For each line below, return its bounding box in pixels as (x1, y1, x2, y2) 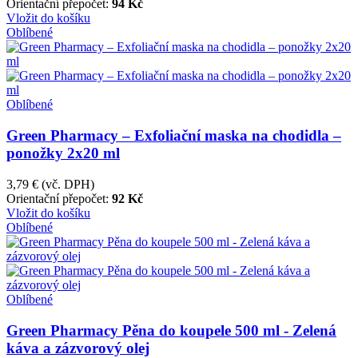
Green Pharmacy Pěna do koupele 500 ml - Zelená (6, 321, 336, 339)
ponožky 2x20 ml (6, 145, 120, 162)
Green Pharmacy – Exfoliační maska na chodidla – (6, 127, 341, 145)
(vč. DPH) (42, 177, 94, 191)
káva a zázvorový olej (6, 339, 149, 356)
